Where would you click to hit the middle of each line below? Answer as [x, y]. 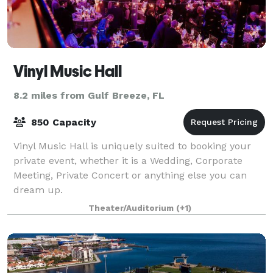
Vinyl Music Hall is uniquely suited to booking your [132, 146]
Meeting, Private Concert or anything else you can [130, 175]
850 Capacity [62, 122]
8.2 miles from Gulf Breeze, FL [89, 95]
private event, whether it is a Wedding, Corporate [128, 160]
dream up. [38, 190]
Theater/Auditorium [132, 208]
